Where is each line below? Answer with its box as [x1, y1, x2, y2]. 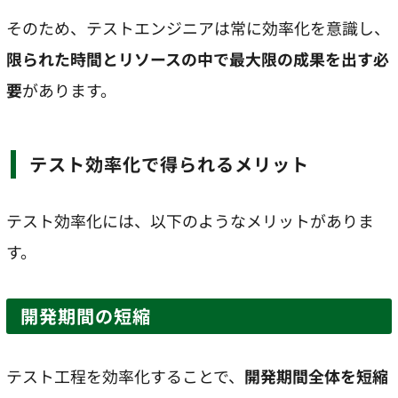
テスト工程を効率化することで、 [6, 363, 244, 387]
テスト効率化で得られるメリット [48, 150, 310, 177]
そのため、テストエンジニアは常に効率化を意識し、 [6, 15, 390, 39]
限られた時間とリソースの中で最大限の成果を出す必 [6, 46, 389, 70]
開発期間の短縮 [20, 302, 152, 329]
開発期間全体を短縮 [244, 363, 388, 387]
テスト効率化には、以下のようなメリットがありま [6, 208, 374, 232]
